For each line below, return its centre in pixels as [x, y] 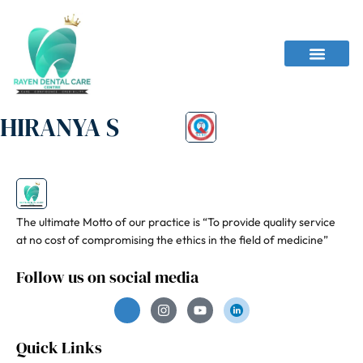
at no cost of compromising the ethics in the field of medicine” [172, 240]
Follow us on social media [107, 278]
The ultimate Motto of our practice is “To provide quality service [176, 222]
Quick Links [59, 348]
